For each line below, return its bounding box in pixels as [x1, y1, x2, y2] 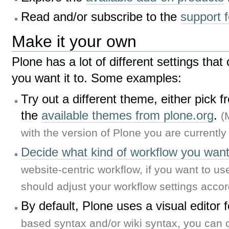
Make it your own [12, 32, 137, 51]
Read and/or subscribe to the [21, 10, 181, 24]
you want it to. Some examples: [12, 72, 182, 85]
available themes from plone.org [41, 109, 214, 123]
